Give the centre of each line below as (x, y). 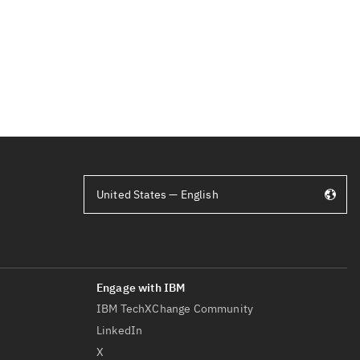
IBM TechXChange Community (175, 309)
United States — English (157, 194)
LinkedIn (120, 330)
